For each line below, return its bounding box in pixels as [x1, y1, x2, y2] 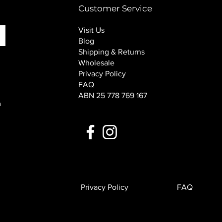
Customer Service [78, 3, 152, 13]
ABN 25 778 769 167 [78, 91, 147, 100]
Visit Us [78, 25, 105, 34]
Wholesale [78, 58, 114, 67]
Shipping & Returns [78, 47, 145, 56]
